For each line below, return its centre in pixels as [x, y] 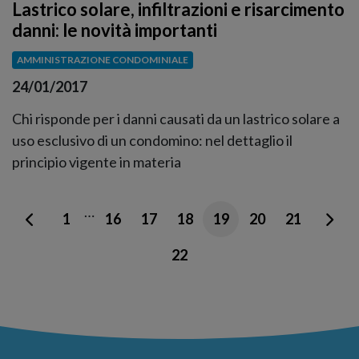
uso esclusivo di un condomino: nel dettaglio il [152, 140]
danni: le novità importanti [115, 30]
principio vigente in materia [97, 162]
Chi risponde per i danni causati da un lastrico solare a [176, 119]
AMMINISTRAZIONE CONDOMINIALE [102, 60]
